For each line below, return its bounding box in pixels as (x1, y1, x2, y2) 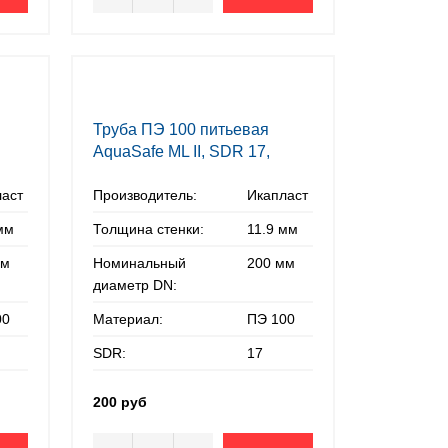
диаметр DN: (93, 277, 178, 293)
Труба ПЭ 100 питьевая (93, 121, 270, 138)
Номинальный (93, 255, 187, 271)
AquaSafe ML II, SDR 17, (93, 143, 271, 160)
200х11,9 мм (93, 165, 185, 182)
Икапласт (247, 187, 309, 203)
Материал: (93, 311, 164, 327)
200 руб (93, 394, 148, 410)
